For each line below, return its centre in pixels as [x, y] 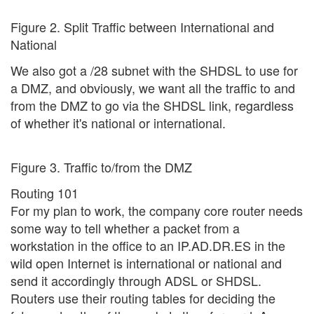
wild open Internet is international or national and [146, 263]
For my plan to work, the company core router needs [157, 211]
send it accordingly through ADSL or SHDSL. [136, 281]
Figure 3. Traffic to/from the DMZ [101, 166]
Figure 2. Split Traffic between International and [142, 26]
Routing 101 [45, 193]
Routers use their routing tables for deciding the [143, 298]
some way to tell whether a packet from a [125, 228]
